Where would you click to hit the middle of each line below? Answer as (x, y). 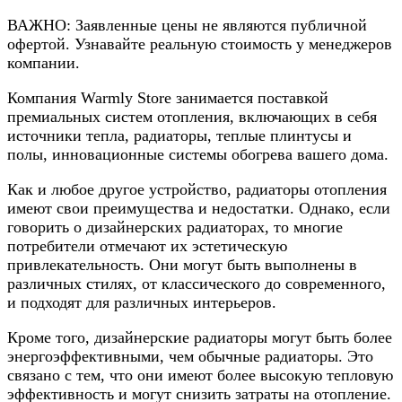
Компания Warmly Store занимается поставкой (168, 98)
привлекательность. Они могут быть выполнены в (182, 265)
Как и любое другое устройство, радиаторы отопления (197, 190)
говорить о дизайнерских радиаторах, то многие (175, 227)
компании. (44, 63)
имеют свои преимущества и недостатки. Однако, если (199, 209)
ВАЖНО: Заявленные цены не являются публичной (187, 26)
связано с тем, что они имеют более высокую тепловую (200, 376)
